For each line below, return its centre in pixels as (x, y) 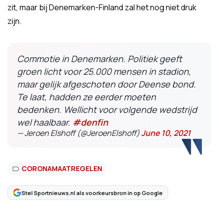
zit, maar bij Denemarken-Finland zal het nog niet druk (102, 7)
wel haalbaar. (45, 122)
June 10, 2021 (166, 133)
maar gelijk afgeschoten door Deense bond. (107, 84)
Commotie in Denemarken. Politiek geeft (99, 59)
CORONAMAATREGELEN (62, 168)
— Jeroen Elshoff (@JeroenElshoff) (79, 133)
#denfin (90, 122)
